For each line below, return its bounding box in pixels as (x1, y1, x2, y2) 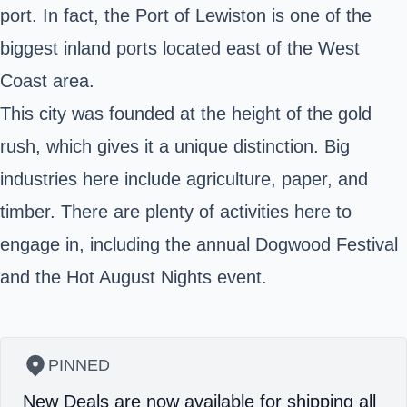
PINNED (48, 355, 110, 374)
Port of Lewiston (135, 5, 266, 25)
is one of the (266, 5, 372, 25)
